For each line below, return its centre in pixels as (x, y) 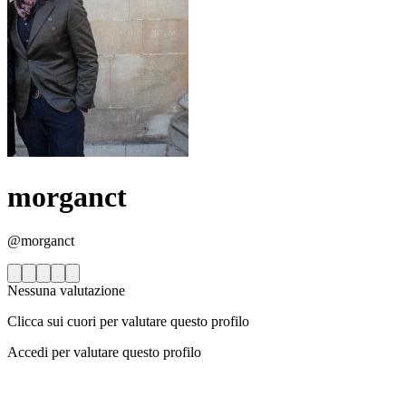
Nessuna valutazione (66, 291)
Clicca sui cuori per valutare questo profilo (128, 322)
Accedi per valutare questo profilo (104, 353)
